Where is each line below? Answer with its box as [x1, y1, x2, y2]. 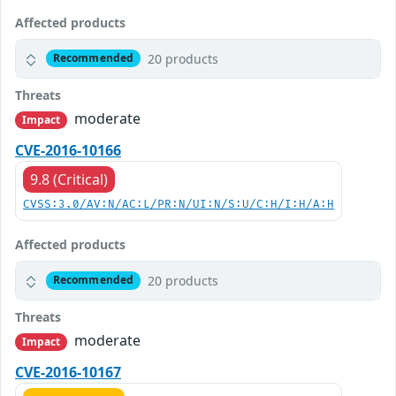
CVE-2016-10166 [15, 140, 121, 160]
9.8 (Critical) [30, 169, 108, 189]
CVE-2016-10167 [15, 362, 121, 383]
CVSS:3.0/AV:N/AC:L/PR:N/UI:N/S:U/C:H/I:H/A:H [23, 197, 334, 211]
